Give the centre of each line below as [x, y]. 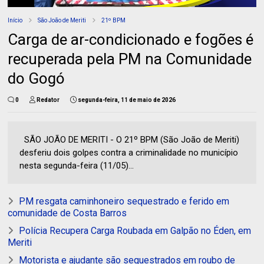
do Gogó [37, 78]
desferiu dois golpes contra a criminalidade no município [129, 152]
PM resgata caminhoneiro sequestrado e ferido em [124, 201]
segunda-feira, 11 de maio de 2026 [127, 100]
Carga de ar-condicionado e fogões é [131, 39]
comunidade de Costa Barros [67, 213]
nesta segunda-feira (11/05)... [77, 165]
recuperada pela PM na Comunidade [130, 59]
